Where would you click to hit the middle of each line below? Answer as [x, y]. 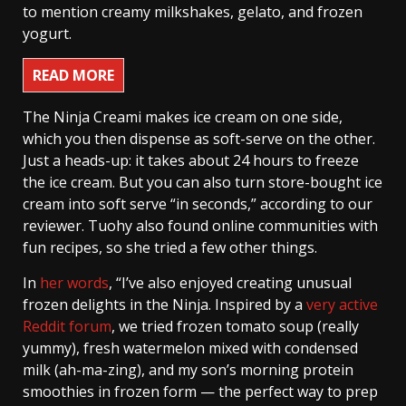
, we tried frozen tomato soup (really [235, 327]
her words [74, 283]
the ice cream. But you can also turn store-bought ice [203, 183]
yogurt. [47, 34]
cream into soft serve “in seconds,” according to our [198, 204]
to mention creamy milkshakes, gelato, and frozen [193, 12]
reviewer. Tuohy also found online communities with [200, 226]
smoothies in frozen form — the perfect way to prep [200, 392]
